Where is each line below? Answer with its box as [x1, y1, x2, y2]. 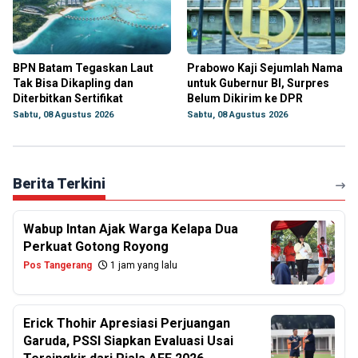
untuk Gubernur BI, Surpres [187, 77, 329, 89]
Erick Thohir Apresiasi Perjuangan [23, 316, 230, 331]
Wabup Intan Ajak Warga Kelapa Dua [23, 221, 238, 237]
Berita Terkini [13, 175, 105, 192]
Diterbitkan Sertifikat [13, 92, 123, 105]
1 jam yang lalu [108, 260, 177, 271]
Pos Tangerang [23, 260, 92, 271]
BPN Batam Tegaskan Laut [13, 62, 153, 74]
